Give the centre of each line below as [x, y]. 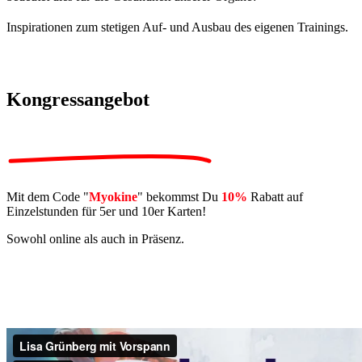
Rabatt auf [275, 196]
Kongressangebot [78, 100]
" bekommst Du [179, 196]
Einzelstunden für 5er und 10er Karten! [106, 211]
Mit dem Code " [48, 196]
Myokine [113, 196]
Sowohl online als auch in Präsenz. [95, 238]
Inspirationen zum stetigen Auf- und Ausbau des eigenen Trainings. [179, 27]
